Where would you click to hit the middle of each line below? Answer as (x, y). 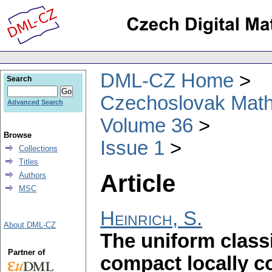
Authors (32, 175)
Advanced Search (35, 102)
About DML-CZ (30, 225)
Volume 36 (147, 125)
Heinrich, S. (151, 219)
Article (138, 183)
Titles (29, 162)
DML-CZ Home (167, 80)
